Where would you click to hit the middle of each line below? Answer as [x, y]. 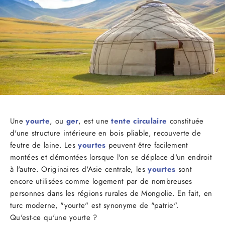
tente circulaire [139, 121]
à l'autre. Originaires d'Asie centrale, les [79, 169]
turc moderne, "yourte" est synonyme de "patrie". [95, 205]
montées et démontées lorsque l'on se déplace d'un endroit [111, 157]
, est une [95, 121]
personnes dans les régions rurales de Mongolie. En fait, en [111, 193]
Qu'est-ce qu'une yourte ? [54, 217]
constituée [185, 121]
